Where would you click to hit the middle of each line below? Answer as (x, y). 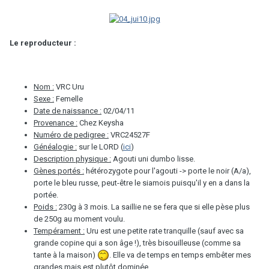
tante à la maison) (65, 255)
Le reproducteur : (43, 43)
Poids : (45, 207)
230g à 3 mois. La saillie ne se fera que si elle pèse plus (153, 207)
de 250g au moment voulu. (79, 219)
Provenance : (56, 122)
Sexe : (44, 98)
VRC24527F (129, 134)
